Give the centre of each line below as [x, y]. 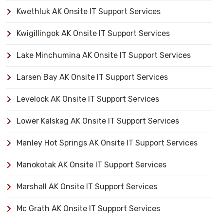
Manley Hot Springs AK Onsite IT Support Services [107, 143]
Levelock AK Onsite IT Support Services [88, 99]
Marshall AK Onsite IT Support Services [87, 187]
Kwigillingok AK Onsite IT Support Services [93, 33]
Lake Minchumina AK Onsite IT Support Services [104, 55]
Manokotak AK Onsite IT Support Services [91, 165]
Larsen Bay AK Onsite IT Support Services [92, 77]
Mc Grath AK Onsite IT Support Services [88, 209]
